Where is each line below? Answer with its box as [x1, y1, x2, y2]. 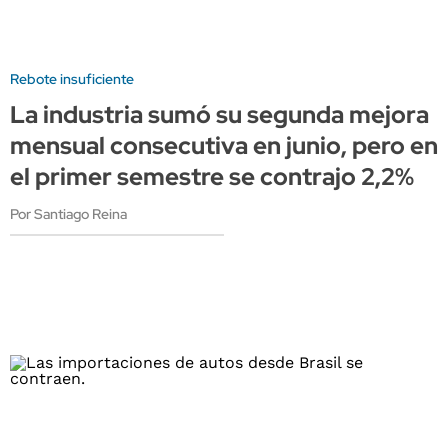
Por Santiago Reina [10, 205, 127, 224]
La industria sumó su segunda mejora [10, 99, 429, 131]
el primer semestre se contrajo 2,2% [10, 161, 414, 193]
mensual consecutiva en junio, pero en [10, 130, 438, 162]
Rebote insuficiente [10, 70, 134, 89]
